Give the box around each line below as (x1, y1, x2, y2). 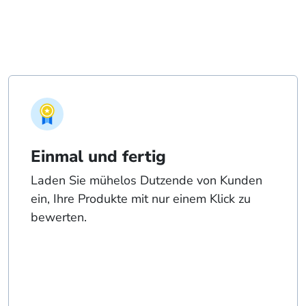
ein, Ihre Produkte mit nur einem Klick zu (31, 191, 251, 208)
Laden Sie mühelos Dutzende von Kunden (31, 172, 262, 189)
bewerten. (31, 209, 87, 226)
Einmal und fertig (31, 145, 166, 168)
